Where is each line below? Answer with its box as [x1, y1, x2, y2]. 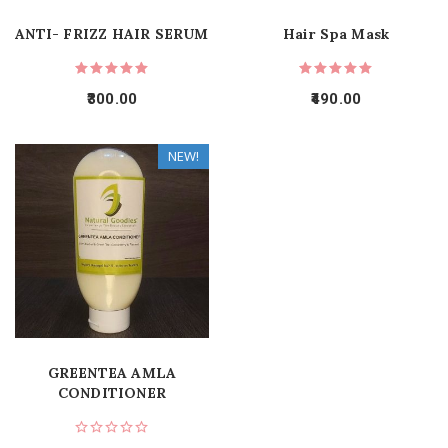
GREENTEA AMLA [47, 364, 177, 383]
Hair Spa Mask [282, 25, 390, 44]
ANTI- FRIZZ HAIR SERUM [15, 25, 209, 44]
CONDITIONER [57, 384, 167, 403]
